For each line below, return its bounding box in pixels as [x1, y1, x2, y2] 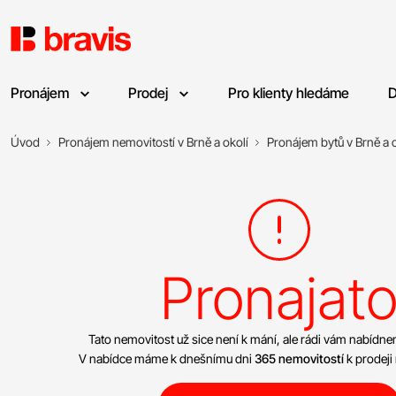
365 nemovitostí [255, 351, 345, 366]
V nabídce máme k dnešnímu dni [79, 351, 255, 366]
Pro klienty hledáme [227, 84, 349, 102]
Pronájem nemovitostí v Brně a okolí [58, 134, 248, 149]
